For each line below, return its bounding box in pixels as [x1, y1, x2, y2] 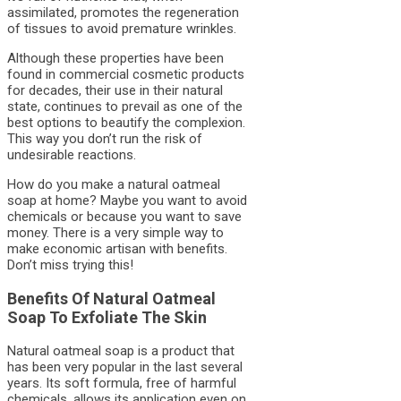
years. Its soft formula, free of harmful [7, 374, 236, 391]
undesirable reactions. [7, 146, 136, 163]
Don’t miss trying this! [7, 256, 133, 273]
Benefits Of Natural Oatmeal [7, 288, 216, 308]
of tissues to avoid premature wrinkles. [7, 20, 236, 37]
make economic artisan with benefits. [7, 240, 227, 257]
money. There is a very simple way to [7, 224, 224, 241]
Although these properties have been [7, 49, 224, 66]
